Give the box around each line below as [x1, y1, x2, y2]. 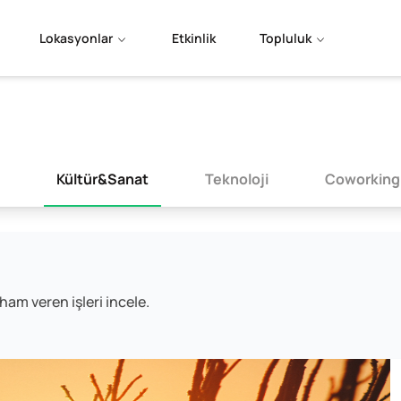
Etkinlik [171, 29, 216, 47]
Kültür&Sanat [56, 168, 149, 189]
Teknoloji [205, 168, 269, 189]
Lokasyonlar [38, 29, 113, 47]
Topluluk [259, 29, 311, 47]
